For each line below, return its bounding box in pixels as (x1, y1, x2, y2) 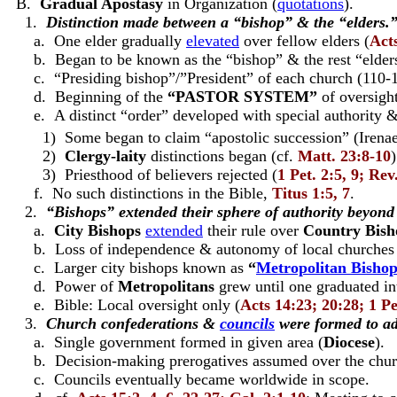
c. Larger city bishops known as (7, 259, 248, 276)
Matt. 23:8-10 (298, 147, 391, 165)
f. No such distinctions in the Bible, (7, 184, 272, 202)
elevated (186, 32, 239, 50)
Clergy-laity (65, 147, 146, 165)
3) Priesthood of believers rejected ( (7, 166, 277, 183)
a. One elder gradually (7, 32, 186, 50)
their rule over (203, 222, 303, 239)
